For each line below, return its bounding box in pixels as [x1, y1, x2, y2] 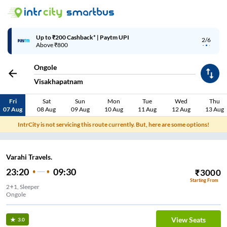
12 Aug [171, 105, 191, 113]
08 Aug [37, 105, 56, 113]
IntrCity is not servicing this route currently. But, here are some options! [18, 120, 209, 128]
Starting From [190, 178, 218, 183]
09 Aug [70, 105, 90, 113]
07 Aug [3, 105, 22, 113]
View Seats [171, 215, 206, 224]
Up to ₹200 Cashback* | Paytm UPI [36, 33, 129, 41]
